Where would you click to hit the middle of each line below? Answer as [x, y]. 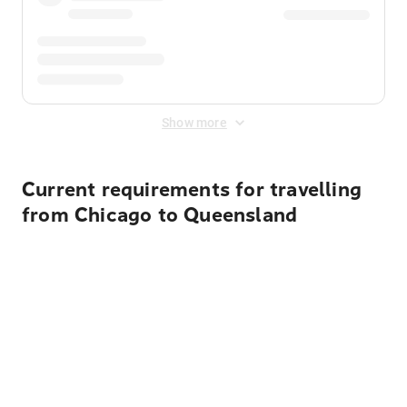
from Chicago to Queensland [160, 215]
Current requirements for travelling [192, 190]
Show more [194, 123]
